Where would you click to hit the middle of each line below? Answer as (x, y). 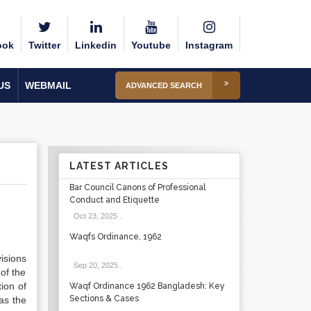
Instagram (209, 45)
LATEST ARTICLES (119, 166)
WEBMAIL (48, 85)
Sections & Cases (104, 299)
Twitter (44, 45)
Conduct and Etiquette (114, 200)
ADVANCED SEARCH (164, 85)
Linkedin (96, 45)
